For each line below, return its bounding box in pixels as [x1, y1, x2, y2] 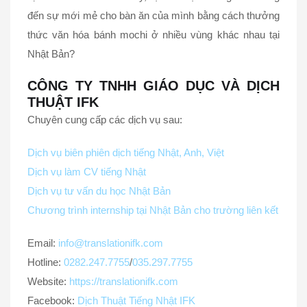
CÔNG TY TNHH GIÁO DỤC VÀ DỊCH [27, 78, 280, 94]
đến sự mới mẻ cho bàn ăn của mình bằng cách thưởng [27, 10, 280, 22]
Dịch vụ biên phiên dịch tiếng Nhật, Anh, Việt [27, 147, 224, 159]
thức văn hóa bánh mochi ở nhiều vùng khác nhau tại [27, 29, 280, 41]
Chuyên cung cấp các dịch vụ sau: [27, 114, 182, 126]
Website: [27, 275, 69, 288]
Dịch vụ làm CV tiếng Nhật [27, 166, 146, 178]
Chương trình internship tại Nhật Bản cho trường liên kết [27, 204, 278, 217]
